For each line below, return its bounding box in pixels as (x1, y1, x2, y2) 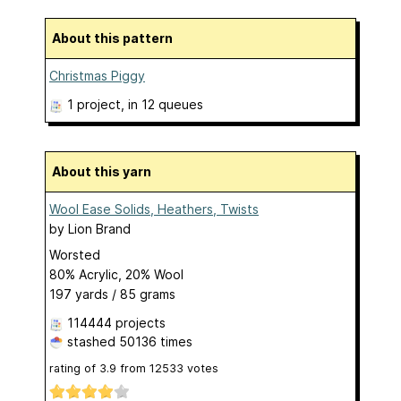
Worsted (49, 247, 100, 262)
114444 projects (67, 315, 166, 330)
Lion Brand (68, 221, 131, 236)
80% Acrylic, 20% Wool (49, 267, 183, 282)
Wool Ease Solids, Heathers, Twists (49, 201, 259, 217)
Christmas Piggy (49, 68, 145, 83)
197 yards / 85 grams (49, 286, 175, 302)
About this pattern (61, 30, 173, 46)
